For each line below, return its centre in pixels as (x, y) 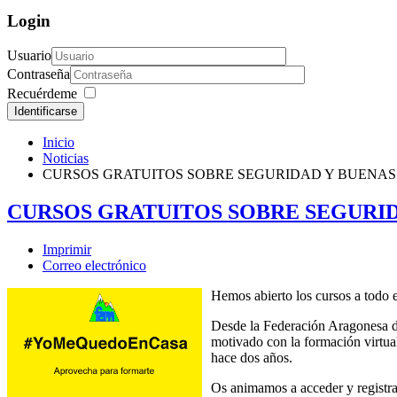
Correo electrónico (94, 266)
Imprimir (67, 250)
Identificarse (46, 112)
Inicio (58, 143)
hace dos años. (252, 358)
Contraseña (39, 74)
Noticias (66, 159)
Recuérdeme (42, 94)
